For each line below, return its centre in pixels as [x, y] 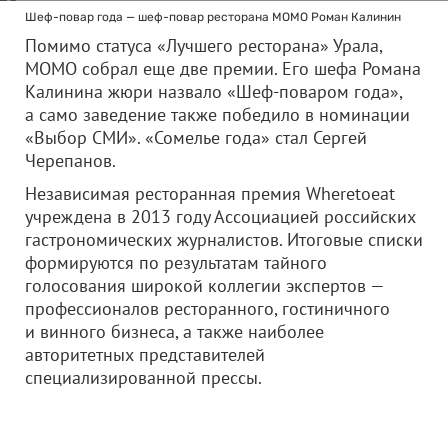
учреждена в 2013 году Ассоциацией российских [220, 216]
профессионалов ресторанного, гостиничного [207, 308]
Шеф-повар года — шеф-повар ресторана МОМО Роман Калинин [213, 17]
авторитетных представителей [145, 354]
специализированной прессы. [143, 377]
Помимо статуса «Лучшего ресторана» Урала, [203, 45]
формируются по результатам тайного [176, 262]
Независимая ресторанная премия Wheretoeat [210, 193]
